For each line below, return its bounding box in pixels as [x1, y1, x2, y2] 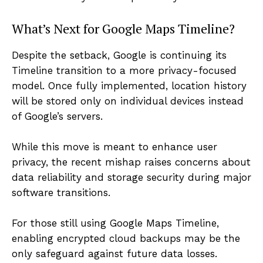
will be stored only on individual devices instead [12, 95, 244, 107]
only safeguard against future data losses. [12, 248, 217, 260]
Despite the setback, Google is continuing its [12, 49, 227, 62]
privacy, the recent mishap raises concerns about [12, 156, 251, 168]
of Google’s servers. [12, 110, 103, 123]
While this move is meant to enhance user [12, 141, 217, 153]
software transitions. [12, 187, 110, 199]
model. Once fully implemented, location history [12, 80, 247, 92]
